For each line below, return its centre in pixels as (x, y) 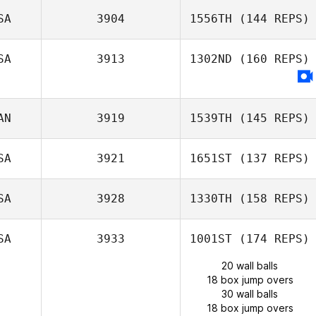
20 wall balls (250, 266)
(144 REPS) (271, 19)
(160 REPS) (271, 59)
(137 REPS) (271, 158)
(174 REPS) (271, 239)
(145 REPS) (271, 118)
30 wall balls (250, 294)
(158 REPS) (271, 199)
